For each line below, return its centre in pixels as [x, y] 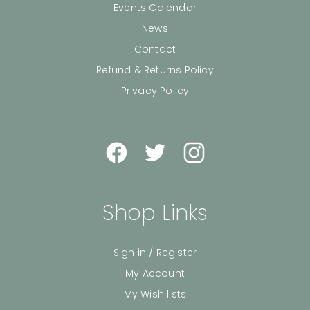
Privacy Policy [155, 90]
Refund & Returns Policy [155, 70]
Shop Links [155, 213]
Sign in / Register [155, 252]
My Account [155, 273]
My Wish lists [155, 294]
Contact [155, 49]
